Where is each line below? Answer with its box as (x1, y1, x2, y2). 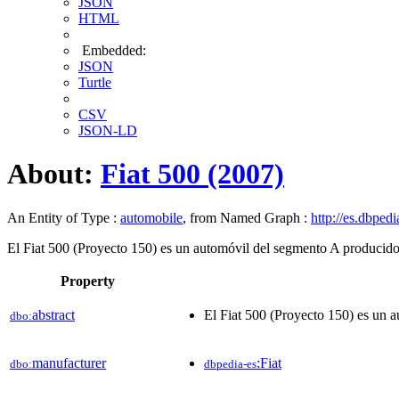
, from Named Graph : (183, 209, 311, 225)
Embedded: (78, 43, 146, 58)
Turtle (78, 75, 111, 90)
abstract (32, 306, 75, 322)
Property (60, 273, 115, 289)
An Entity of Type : (7, 209, 120, 225)
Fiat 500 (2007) (101, 158, 284, 191)
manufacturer (32, 354, 106, 370)
